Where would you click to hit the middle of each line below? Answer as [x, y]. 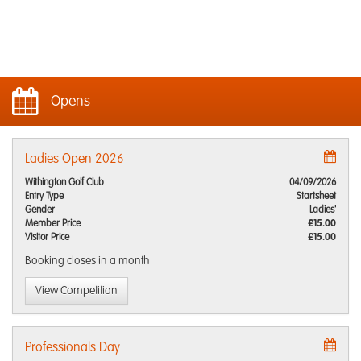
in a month [124, 261]
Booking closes [62, 261]
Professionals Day [73, 348]
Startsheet [316, 197]
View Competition [77, 291]
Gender [40, 210]
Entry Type [44, 197]
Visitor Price [47, 238]
